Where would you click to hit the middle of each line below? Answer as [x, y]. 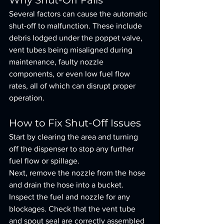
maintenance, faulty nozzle [57, 62]
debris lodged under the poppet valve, [77, 38]
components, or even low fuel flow [70, 74]
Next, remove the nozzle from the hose [78, 173]
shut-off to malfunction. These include [76, 26]
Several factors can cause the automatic [79, 14]
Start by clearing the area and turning [74, 137]
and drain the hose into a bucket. [67, 185]
